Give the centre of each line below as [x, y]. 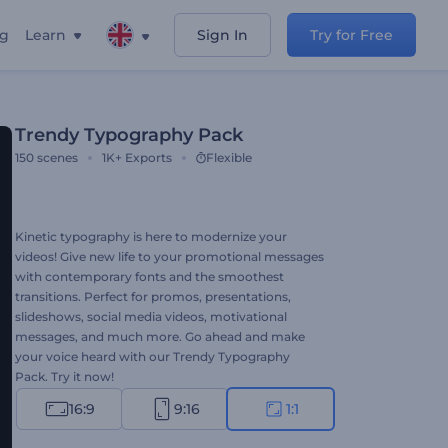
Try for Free [351, 35]
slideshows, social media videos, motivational [151, 316]
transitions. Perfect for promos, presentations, [153, 296]
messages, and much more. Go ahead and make [160, 336]
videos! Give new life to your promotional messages [169, 256]
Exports [148, 157]
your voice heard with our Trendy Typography [152, 356]
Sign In [222, 35]
